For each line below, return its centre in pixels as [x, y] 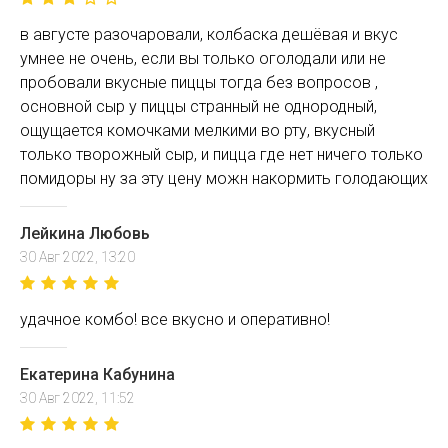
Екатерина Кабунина [97, 374]
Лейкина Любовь [85, 233]
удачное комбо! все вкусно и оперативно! [175, 319]
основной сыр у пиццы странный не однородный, [198, 106]
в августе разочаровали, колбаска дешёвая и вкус [209, 34]
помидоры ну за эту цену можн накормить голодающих [224, 178]
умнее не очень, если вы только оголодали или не [203, 58]
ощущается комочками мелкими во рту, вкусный [197, 130]
